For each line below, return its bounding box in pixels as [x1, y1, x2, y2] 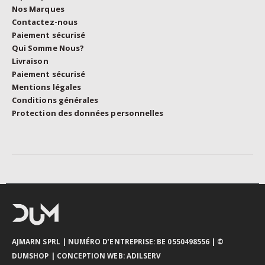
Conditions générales [12, 94, 99, 105]
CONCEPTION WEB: [56, 251, 125, 261]
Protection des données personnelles [12, 107, 164, 118]
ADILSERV [126, 251, 161, 261]
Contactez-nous [12, 16, 77, 27]
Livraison [12, 55, 49, 66]
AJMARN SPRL [12, 237, 60, 247]
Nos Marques [12, 3, 64, 14]
